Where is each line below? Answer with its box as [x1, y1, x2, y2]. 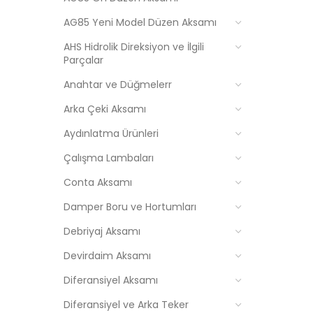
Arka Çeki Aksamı [64, 102, 146, 116]
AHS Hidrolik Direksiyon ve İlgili [64, 40, 204, 54]
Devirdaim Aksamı [64, 249, 151, 263]
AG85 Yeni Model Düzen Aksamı [64, 15, 217, 29]
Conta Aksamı [64, 175, 132, 189]
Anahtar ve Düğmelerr [64, 78, 172, 92]
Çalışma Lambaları [64, 151, 154, 165]
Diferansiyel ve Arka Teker [64, 298, 189, 312]
